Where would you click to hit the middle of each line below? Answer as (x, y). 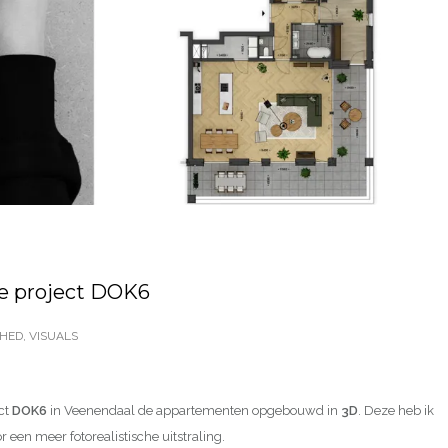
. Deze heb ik (396, 410)
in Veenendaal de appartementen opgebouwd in (194, 410)
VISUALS (53, 335)
